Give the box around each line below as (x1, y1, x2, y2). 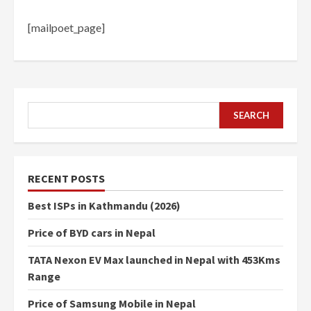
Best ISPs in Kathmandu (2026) (28, 199, 180, 212)
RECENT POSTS (28, 171, 105, 185)
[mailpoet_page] (28, 21, 105, 34)
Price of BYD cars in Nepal (28, 226, 155, 239)
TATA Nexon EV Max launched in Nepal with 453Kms (28, 253, 280, 267)
